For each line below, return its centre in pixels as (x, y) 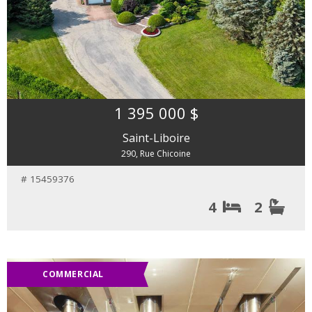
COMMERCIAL (73, 274)
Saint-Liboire (156, 138)
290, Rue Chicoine (156, 153)
